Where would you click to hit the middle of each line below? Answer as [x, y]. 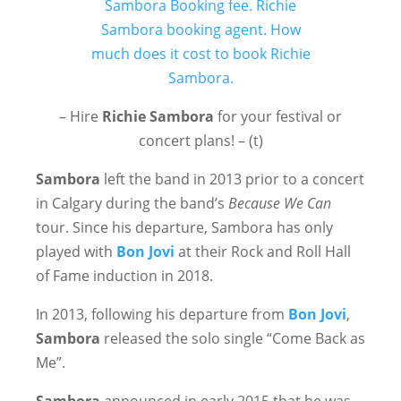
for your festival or [278, 116]
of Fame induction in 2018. [124, 276]
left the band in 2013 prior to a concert [232, 179]
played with [76, 252]
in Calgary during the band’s [132, 203]
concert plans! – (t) [200, 141]
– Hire [81, 116]
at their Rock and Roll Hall [263, 252]
